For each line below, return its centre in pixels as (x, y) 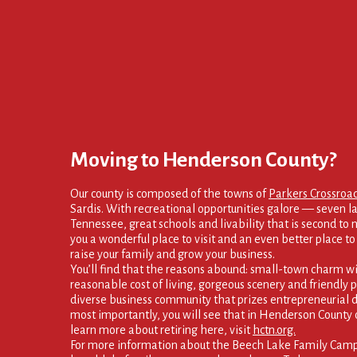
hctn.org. (274, 330)
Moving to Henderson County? (203, 160)
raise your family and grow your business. (173, 254)
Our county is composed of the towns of (169, 193)
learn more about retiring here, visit (161, 330)
